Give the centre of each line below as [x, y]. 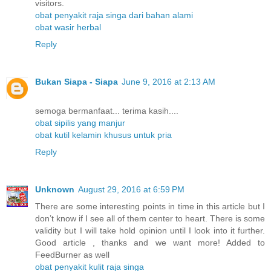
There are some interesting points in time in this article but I [150, 206]
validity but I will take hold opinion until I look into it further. [150, 230]
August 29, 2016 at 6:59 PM [131, 189]
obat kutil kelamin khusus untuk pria [103, 135]
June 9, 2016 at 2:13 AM [168, 81]
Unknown [55, 189]
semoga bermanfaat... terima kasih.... [107, 110]
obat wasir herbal [68, 27]
